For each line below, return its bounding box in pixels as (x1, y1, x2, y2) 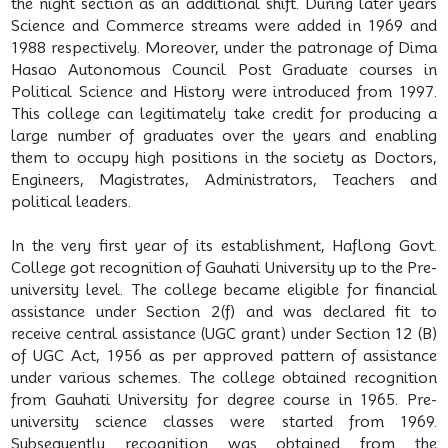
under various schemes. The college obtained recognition (11, 368, 437, 387)
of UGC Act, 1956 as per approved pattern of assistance (11, 346, 437, 365)
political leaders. (11, 192, 132, 211)
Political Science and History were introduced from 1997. (11, 82, 437, 101)
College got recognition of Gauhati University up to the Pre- (11, 258, 437, 277)
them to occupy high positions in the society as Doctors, (11, 148, 437, 167)
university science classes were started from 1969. (11, 412, 437, 431)
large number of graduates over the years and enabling (11, 126, 437, 145)
